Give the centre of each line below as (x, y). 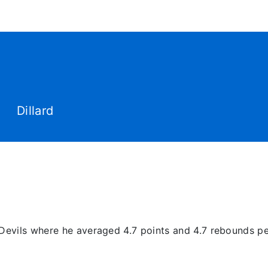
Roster (222, 46)
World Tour (162, 46)
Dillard (33, 111)
